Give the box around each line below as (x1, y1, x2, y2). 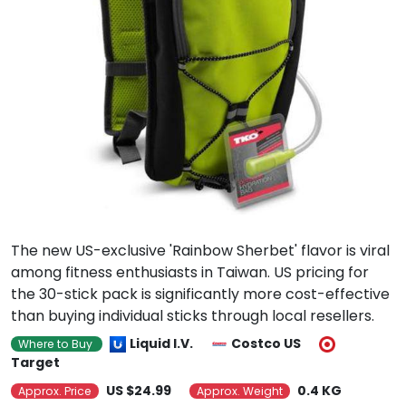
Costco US (231, 334, 301, 353)
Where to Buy (18, 336, 95, 352)
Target (11, 353, 60, 372)
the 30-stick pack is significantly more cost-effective (11, 284, 390, 304)
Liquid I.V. (130, 334, 193, 353)
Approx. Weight (197, 383, 283, 399)
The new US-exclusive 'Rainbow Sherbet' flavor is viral (11, 240, 390, 261)
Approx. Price (18, 383, 92, 399)
